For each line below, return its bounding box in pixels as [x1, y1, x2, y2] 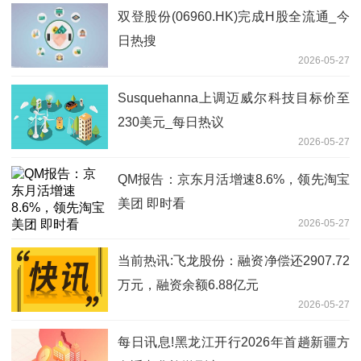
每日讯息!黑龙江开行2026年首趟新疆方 [118, 334, 350, 349]
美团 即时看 [118, 196, 185, 210]
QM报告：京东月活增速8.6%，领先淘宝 [118, 172, 350, 186]
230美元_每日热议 [118, 114, 224, 129]
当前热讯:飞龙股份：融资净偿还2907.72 [118, 253, 350, 268]
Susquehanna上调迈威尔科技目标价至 [118, 90, 350, 105]
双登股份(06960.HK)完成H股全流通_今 [118, 9, 350, 23]
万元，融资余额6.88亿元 [118, 277, 259, 292]
